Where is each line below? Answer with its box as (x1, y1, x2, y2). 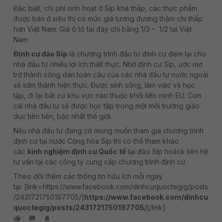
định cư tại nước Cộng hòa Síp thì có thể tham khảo (13, 137, 179, 146)
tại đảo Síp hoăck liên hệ (126, 147, 208, 156)
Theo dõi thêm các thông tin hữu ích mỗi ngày (13, 172, 163, 181)
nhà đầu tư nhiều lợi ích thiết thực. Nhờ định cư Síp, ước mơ (13, 60, 202, 69)
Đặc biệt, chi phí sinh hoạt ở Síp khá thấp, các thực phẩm (13, 4, 197, 13)
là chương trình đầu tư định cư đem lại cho (67, 50, 206, 58)
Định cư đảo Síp (13, 50, 67, 58)
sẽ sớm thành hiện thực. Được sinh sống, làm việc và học (13, 81, 195, 90)
